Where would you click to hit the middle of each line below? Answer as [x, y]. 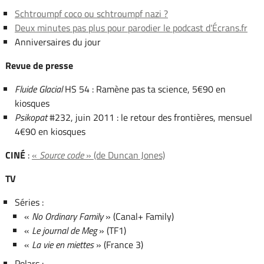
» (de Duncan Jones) [124, 155]
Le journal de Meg [65, 230]
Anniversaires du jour [57, 42]
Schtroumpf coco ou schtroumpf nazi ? [91, 13]
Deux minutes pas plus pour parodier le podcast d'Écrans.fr [131, 27]
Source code [61, 155]
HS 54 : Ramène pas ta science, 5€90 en [144, 89]
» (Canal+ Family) [139, 216]
